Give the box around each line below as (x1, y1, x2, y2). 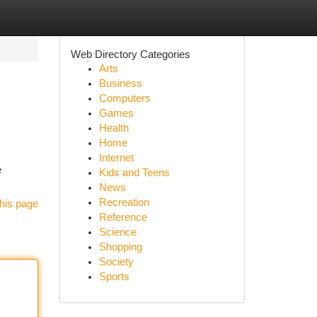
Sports (98, 271, 129, 282)
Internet (98, 152, 134, 163)
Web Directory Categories (70, 48, 190, 60)
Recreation (98, 197, 149, 208)
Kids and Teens (98, 167, 170, 178)
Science (98, 226, 137, 238)
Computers (98, 93, 151, 104)
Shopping (98, 241, 142, 253)
